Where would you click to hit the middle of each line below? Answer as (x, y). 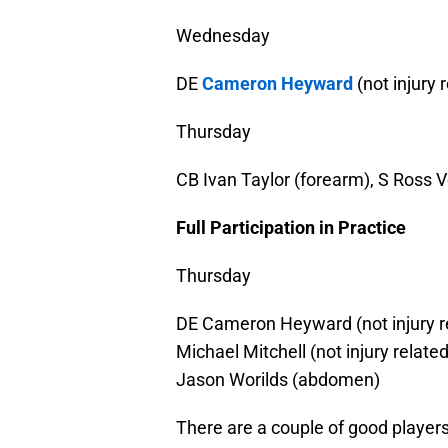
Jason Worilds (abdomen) (278, 380)
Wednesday (223, 36)
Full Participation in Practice (291, 228)
